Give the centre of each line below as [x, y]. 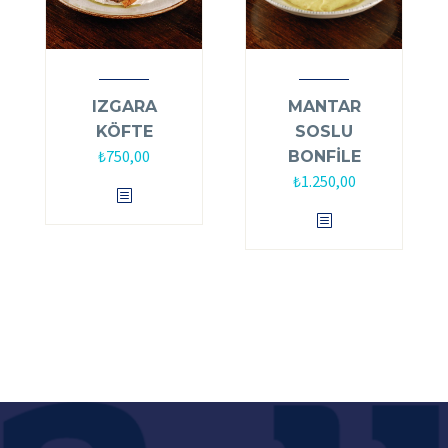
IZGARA [124, 106]
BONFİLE [324, 156]
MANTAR [324, 106]
